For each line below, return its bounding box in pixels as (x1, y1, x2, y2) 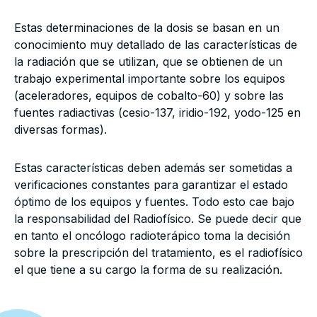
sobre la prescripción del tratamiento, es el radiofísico (14, 246, 303, 260)
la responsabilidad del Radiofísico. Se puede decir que (14, 212, 301, 226)
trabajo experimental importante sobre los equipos (14, 71, 285, 86)
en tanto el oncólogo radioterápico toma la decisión (14, 229, 290, 243)
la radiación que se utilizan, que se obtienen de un (14, 54, 282, 69)
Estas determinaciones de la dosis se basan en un (14, 21, 279, 35)
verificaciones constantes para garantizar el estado (14, 178, 288, 192)
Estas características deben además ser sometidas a (14, 161, 292, 175)
